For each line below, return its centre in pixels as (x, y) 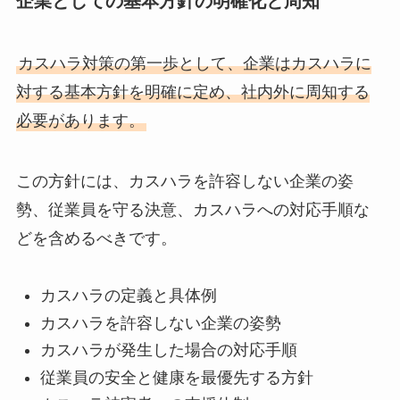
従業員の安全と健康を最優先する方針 (176, 377)
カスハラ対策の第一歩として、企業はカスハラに (194, 63)
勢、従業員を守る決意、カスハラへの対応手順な (192, 209)
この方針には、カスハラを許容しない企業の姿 (184, 181)
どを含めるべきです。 (96, 238)
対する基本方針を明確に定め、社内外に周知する (192, 92)
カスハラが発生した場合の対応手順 (168, 350)
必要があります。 (80, 120)
